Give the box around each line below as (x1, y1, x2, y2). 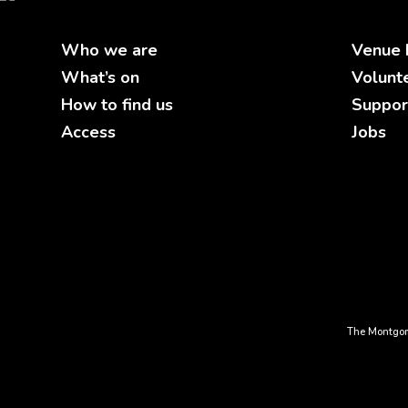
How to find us (61, 93, 174, 116)
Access (61, 120, 117, 143)
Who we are (61, 38, 158, 61)
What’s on (61, 66, 140, 88)
